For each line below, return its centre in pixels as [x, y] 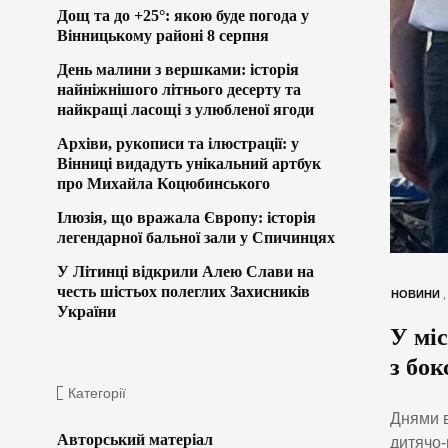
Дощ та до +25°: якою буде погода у [183, 15]
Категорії [97, 392]
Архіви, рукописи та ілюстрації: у [178, 143]
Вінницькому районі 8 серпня [163, 35]
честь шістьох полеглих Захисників [183, 291]
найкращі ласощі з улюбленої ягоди [185, 109]
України [86, 311]
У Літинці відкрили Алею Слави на [185, 271]
